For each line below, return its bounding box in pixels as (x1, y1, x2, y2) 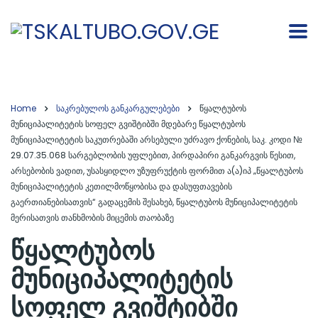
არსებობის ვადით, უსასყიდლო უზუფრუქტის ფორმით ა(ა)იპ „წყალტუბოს (11, 164, 303, 177)
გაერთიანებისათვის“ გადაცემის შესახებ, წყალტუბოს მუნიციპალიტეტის (11, 195, 297, 208)
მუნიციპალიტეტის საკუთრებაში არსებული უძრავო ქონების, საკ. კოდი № (11, 133, 302, 146)
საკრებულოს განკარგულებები (56, 102, 180, 114)
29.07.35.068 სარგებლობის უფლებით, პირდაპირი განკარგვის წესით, (11, 148, 295, 161)
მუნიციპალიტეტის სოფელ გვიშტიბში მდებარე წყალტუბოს (11, 117, 246, 130)
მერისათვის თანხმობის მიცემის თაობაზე (11, 211, 174, 224)
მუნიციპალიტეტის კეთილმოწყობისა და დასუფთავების (11, 180, 232, 192)
